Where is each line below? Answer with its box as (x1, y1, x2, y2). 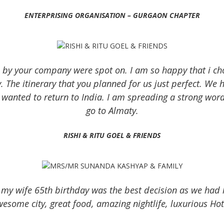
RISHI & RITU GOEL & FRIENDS (63, 130, 160, 140)
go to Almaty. (85, 104, 138, 116)
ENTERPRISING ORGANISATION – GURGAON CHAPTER (24, 10, 200, 20)
